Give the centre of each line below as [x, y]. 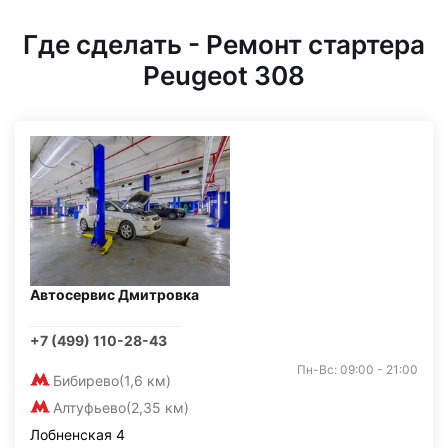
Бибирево [86, 380]
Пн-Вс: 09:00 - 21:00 [357, 369]
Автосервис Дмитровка [114, 294]
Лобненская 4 [77, 434]
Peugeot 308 [224, 75]
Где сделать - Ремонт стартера [224, 44]
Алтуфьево [89, 407]
